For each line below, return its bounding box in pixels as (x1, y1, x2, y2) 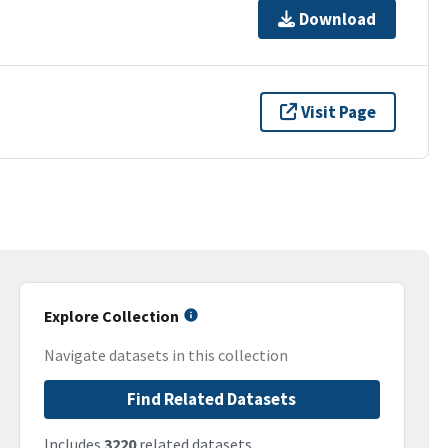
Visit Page (301, 100, 377, 123)
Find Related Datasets (127, 388, 297, 411)
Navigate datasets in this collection (43, 345, 288, 366)
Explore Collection (43, 306, 179, 326)
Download (299, 7, 377, 30)
